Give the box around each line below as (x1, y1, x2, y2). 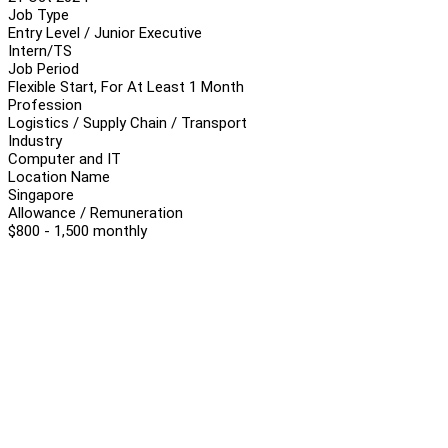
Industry (8, 131, 62, 150)
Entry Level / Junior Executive (8, 23, 202, 42)
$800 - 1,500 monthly (8, 221, 147, 240)
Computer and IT (8, 149, 121, 168)
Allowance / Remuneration (8, 203, 183, 222)
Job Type (8, 5, 69, 24)
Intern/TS (8, 41, 72, 60)
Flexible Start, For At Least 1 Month (8, 77, 244, 96)
